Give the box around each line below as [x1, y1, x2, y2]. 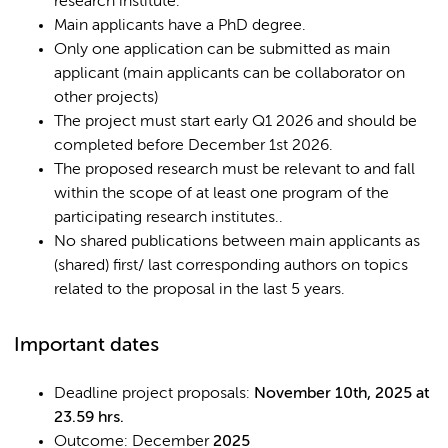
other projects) [54, 90, 158, 106]
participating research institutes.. [54, 210, 283, 226]
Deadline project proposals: [54, 386, 254, 402]
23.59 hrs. [54, 410, 124, 426]
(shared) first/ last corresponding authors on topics [54, 258, 408, 274]
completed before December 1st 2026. [54, 138, 333, 154]
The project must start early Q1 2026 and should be [54, 114, 417, 130]
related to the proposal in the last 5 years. [54, 282, 345, 298]
